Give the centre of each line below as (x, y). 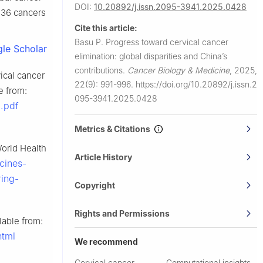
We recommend (106, 241)
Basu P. (90, 42)
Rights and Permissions (122, 213)
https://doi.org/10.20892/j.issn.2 (196, 84)
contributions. (101, 70)
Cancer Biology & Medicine (178, 70)
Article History (103, 157)
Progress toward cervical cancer (167, 42)
